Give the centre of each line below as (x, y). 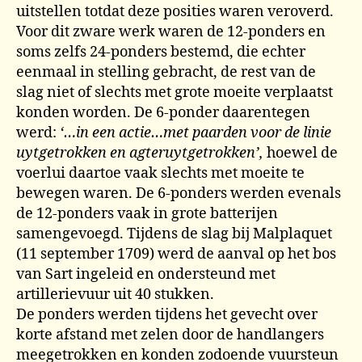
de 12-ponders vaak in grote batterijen (147, 213)
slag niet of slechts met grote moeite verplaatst (175, 92)
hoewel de (301, 153)
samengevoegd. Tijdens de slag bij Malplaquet (174, 234)
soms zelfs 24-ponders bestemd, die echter (161, 52)
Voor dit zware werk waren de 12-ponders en (171, 32)
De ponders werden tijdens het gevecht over (167, 314)
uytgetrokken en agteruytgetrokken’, (140, 153)
